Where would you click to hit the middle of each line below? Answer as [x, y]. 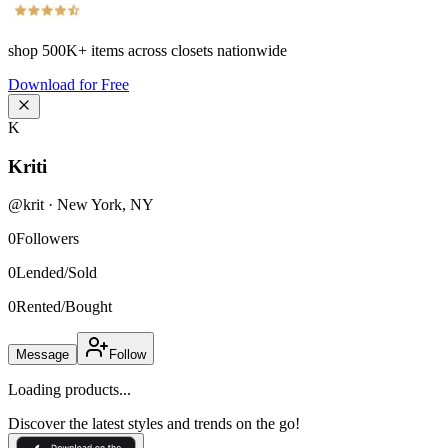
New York [89, 205]
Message [42, 355]
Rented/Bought [64, 307]
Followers [47, 239]
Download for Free [68, 84]
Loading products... [69, 390]
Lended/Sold [56, 273]
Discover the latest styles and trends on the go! [154, 424]
